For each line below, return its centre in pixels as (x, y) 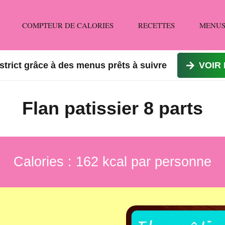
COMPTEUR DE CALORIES (68, 25)
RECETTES (156, 25)
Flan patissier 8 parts (113, 108)
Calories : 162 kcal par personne (113, 162)
